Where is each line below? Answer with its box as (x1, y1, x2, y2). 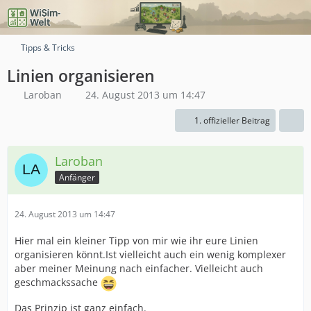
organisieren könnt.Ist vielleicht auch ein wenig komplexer (15, 248, 286, 261)
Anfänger (59, 171, 95, 183)
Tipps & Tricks (21, 42, 75, 53)
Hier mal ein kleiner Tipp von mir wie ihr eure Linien (15, 234, 258, 247)
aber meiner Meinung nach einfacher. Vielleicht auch (15, 262, 263, 275)
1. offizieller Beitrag (194, 115, 270, 126)
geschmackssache (15, 276, 101, 289)
